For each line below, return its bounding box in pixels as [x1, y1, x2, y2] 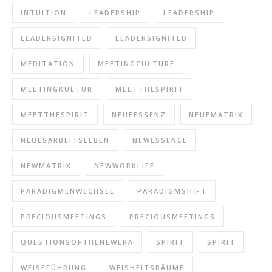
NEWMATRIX [21, 161, 72, 171]
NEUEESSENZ [112, 110, 166, 120]
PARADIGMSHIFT [137, 186, 207, 196]
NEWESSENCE [132, 135, 188, 145]
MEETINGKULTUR [21, 84, 93, 94]
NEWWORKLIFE [94, 161, 155, 171]
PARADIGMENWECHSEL [21, 186, 115, 196]
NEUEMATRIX [189, 110, 243, 120]
